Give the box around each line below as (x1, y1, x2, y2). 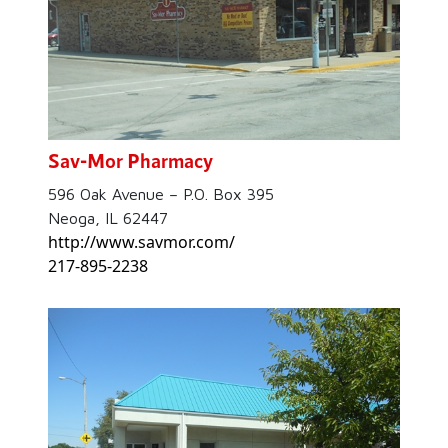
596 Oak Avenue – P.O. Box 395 (48, 184, 274, 203)
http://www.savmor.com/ (48, 230, 235, 253)
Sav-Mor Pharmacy (48, 147, 213, 172)
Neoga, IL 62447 (48, 208, 168, 227)
